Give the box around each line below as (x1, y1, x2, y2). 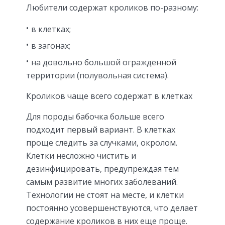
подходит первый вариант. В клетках (26, 124, 175, 135)
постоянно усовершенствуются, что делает (26, 202, 198, 213)
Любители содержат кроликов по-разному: (26, 2, 198, 13)
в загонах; (31, 40, 70, 51)
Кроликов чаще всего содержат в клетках (26, 90, 192, 101)
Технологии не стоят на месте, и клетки (26, 189, 184, 200)
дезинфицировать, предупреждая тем (26, 163, 179, 174)
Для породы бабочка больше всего (26, 110, 164, 122)
